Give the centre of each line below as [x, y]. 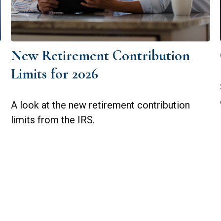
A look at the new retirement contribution [101, 105]
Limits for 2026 [55, 74]
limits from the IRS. [53, 120]
